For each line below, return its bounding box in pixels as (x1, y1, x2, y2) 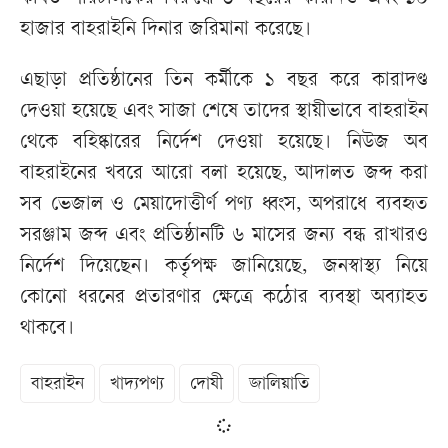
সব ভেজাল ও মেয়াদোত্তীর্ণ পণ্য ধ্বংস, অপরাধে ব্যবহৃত (20, 195, 428, 217)
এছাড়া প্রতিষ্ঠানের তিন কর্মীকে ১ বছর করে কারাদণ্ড (20, 71, 428, 93)
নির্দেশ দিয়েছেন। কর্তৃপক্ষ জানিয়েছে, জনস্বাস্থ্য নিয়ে (20, 257, 428, 279)
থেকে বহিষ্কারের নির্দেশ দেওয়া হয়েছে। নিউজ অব (20, 133, 428, 155)
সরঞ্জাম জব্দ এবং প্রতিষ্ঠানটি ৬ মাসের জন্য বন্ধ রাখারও (20, 226, 428, 248)
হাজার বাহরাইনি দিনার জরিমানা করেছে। (20, 20, 311, 42)
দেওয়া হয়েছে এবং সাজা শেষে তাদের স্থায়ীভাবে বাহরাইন (20, 102, 428, 124)
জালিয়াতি (249, 375, 309, 395)
